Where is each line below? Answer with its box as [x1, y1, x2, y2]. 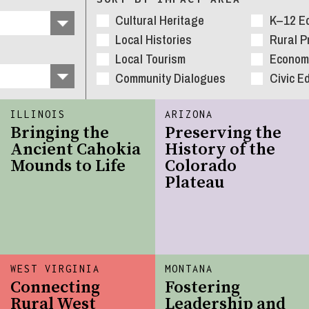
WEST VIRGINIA [10, 263, 101, 275]
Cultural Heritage [115, 12, 204, 30]
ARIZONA [165, 108, 214, 121]
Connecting [10, 277, 101, 299]
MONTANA [165, 263, 214, 275]
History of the [165, 139, 276, 161]
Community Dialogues [115, 70, 226, 88]
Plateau [165, 172, 225, 194]
